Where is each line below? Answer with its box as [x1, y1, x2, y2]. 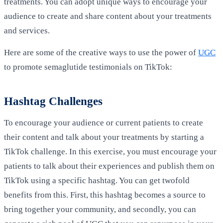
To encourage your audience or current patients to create [4, 118, 203, 128]
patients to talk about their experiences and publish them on [4, 161, 215, 171]
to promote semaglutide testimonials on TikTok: [4, 62, 174, 72]
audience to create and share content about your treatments [4, 11, 212, 21]
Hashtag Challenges [4, 94, 103, 108]
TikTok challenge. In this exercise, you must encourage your [4, 147, 217, 157]
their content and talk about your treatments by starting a [4, 132, 204, 142]
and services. [4, 25, 50, 35]
